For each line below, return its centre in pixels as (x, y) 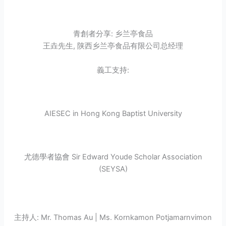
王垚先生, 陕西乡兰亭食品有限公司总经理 (113, 46)
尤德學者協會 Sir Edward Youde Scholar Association (113, 157)
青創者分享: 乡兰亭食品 (113, 34)
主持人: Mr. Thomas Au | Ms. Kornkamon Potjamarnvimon (113, 217)
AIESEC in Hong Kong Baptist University (113, 114)
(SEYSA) (113, 169)
